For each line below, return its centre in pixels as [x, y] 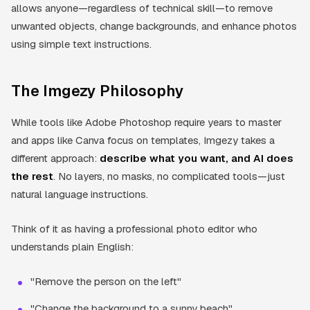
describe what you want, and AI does [197, 158]
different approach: [55, 158]
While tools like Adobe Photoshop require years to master [146, 122]
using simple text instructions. [81, 44]
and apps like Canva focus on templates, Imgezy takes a [143, 140]
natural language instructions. [80, 194]
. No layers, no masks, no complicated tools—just [169, 176]
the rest [32, 176]
